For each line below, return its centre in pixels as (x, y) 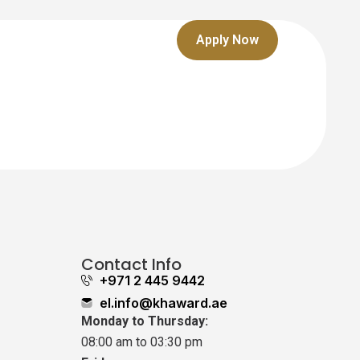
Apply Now (227, 39)
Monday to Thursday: (145, 321)
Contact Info (131, 264)
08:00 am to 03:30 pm (142, 342)
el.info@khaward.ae (163, 303)
